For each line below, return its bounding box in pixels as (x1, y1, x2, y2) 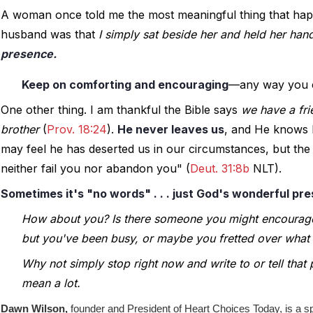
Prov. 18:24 (47, 122, 107, 137)
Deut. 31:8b (190, 161, 249, 176)
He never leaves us (117, 122, 224, 137)
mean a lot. (22, 276, 80, 291)
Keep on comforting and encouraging (22, 78, 228, 92)
